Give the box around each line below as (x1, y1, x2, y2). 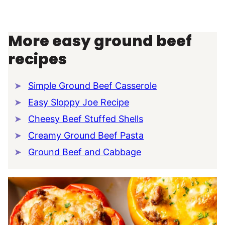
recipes (8, 48, 67, 70)
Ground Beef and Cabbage (28, 146, 141, 157)
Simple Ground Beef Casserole (28, 80, 157, 91)
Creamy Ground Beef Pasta (28, 130, 144, 141)
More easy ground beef (8, 30, 192, 52)
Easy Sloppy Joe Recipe (28, 96, 129, 107)
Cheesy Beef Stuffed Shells (28, 113, 143, 124)
